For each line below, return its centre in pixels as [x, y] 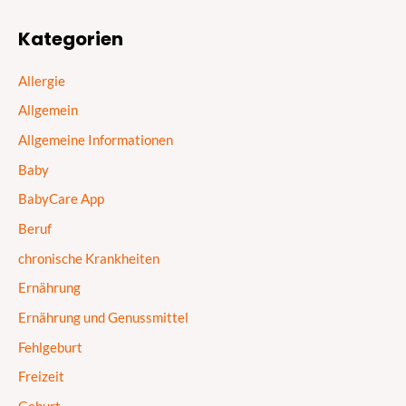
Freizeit [41, 377]
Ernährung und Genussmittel [103, 317]
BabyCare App [61, 199]
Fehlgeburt [50, 347]
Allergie [42, 81]
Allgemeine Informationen [96, 140]
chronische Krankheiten [89, 258]
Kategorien [71, 39]
